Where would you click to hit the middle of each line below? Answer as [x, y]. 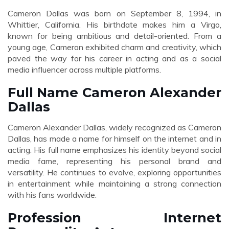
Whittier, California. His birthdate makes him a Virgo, [114, 25]
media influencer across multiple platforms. [84, 70]
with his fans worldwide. [52, 195]
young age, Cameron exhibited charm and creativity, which [114, 47]
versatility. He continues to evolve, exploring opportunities [114, 172]
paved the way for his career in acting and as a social [114, 58]
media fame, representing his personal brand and [114, 161]
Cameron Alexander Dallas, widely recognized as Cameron [114, 127]
